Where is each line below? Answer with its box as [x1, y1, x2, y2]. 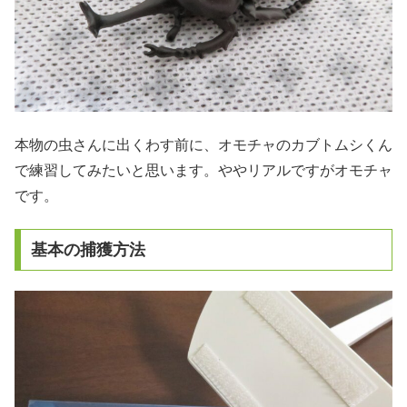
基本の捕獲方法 [30, 240, 145, 259]
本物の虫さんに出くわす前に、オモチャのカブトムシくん [15, 136, 392, 153]
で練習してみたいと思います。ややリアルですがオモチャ [15, 162, 392, 178]
